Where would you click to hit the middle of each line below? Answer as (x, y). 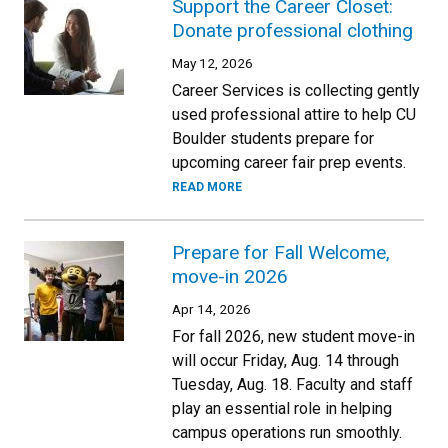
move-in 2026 (230, 276)
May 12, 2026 (212, 62)
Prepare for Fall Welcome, (281, 252)
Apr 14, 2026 (211, 308)
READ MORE (207, 186)
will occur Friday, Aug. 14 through (285, 360)
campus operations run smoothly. (287, 432)
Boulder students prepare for (273, 138)
